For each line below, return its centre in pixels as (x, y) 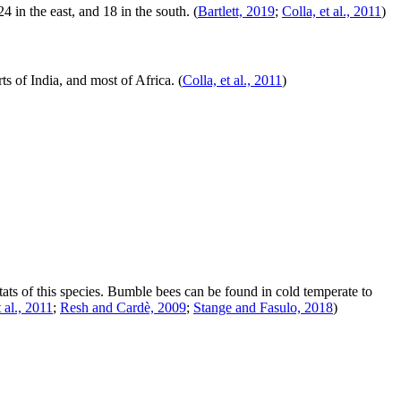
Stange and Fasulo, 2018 (263, 307)
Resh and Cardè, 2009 (123, 307)
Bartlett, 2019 (236, 11)
